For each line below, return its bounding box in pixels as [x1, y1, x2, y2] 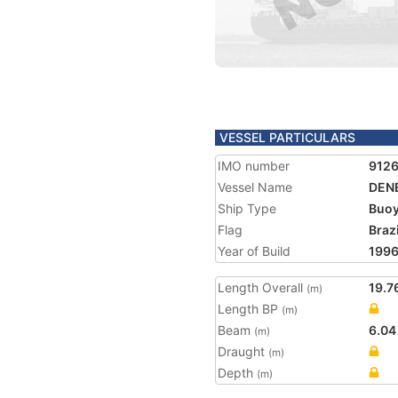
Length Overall [218, 280, 306, 295]
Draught [218, 344, 268, 359]
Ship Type [218, 201, 276, 216]
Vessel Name [218, 179, 292, 195]
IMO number [218, 158, 290, 173]
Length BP [218, 301, 282, 316]
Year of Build [218, 243, 291, 259]
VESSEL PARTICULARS [219, 130, 355, 145]
